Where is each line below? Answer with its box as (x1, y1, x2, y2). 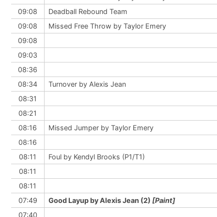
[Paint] (152, 196, 175, 204)
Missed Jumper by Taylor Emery (48, 124, 154, 132)
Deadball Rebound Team (48, 7, 127, 15)
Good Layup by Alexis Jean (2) (48, 196, 152, 204)
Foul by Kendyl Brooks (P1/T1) (48, 153, 145, 161)
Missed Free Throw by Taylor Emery (48, 22, 166, 30)
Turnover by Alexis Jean (48, 80, 126, 88)
